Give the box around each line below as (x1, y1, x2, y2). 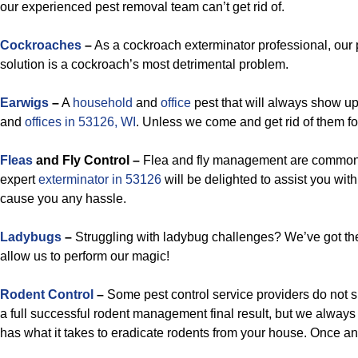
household (73, 96, 133, 109)
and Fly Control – (33, 153, 143, 167)
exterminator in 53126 (38, 173, 161, 186)
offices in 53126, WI (25, 115, 136, 129)
